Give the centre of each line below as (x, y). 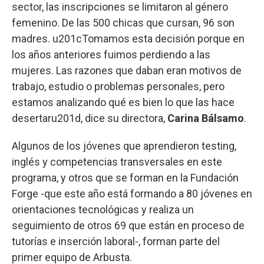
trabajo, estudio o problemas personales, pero (118, 87)
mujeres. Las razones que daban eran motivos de (127, 71)
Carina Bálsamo (206, 118)
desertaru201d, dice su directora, (90, 118)
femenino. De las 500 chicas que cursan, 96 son (123, 23)
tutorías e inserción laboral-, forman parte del (116, 242)
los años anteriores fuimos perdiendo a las (111, 55)
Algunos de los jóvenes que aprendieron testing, (124, 146)
